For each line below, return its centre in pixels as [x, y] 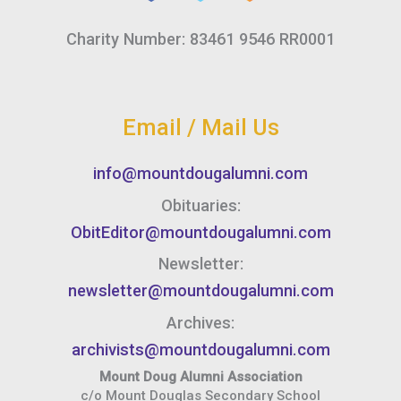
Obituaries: [200, 205]
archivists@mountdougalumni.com [200, 349]
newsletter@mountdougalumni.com [200, 291]
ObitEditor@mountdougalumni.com [200, 232]
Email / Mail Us [200, 128]
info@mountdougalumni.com [200, 174]
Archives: [200, 322]
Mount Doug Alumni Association [200, 377]
